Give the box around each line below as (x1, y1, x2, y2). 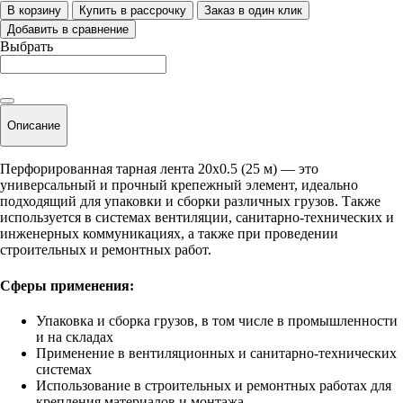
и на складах (36, 328, 113, 345)
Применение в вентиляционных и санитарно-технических (36, 345, 397, 361)
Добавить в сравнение (7, 22, 129, 36)
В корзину (7, 3, 61, 17)
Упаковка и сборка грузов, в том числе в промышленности (36, 312, 398, 328)
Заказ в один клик (204, 3, 302, 17)
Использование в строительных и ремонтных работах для (36, 377, 391, 393)
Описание (7, 119, 60, 133)
